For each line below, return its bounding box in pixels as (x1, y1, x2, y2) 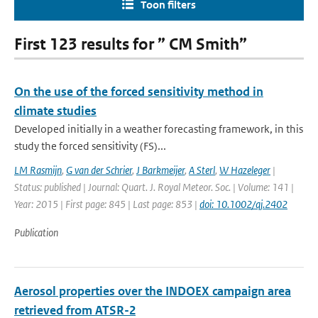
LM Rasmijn (14, 163, 62, 177)
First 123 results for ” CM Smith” (14, 35, 247, 54)
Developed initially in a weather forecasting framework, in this (14, 122, 303, 136)
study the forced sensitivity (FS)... (14, 139, 166, 153)
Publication (14, 226, 58, 239)
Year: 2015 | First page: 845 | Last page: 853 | (14, 197, 199, 211)
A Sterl (189, 163, 215, 177)
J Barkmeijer (136, 163, 185, 177)
